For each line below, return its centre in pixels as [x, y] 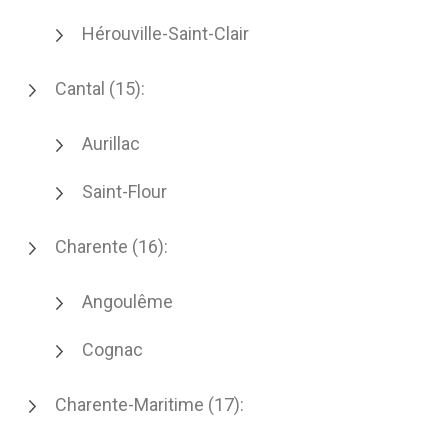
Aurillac [111, 143]
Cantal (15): [100, 88]
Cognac [112, 349]
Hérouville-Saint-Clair [165, 33]
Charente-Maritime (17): [149, 404]
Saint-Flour [124, 191]
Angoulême [127, 301]
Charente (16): [111, 246]
